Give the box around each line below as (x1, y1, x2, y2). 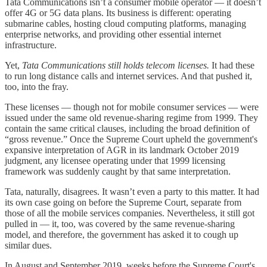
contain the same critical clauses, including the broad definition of (5, 123, 250, 133)
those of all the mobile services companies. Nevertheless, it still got (5, 207, 254, 218)
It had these (209, 60, 254, 70)
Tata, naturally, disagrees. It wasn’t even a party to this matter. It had (5, 186, 259, 197)
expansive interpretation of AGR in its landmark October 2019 (5, 144, 239, 155)
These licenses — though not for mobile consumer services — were (5, 101, 259, 112)
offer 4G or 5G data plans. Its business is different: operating (5, 7, 231, 18)
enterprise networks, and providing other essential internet (5, 29, 221, 39)
